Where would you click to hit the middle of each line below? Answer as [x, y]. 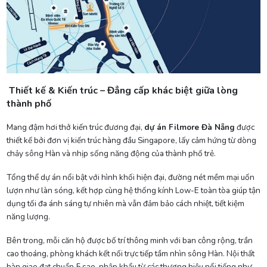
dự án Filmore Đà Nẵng [189, 128]
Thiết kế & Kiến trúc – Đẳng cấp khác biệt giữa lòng [122, 91]
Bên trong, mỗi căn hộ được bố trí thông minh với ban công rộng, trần [129, 241]
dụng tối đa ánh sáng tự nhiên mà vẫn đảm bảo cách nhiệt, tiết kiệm [125, 204]
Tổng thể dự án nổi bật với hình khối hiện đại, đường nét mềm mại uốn [130, 178]
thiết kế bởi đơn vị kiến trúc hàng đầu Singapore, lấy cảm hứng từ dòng [131, 141]
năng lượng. [28, 217]
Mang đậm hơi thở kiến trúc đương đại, [75, 128]
